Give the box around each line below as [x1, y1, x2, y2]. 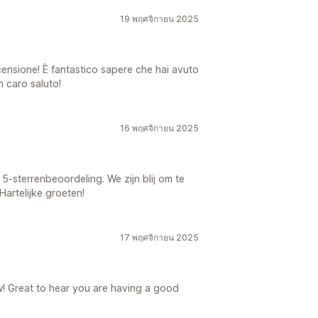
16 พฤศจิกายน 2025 [120, 123, 199, 133]
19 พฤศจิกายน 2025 [120, 13, 199, 24]
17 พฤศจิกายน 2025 [120, 232, 199, 243]
